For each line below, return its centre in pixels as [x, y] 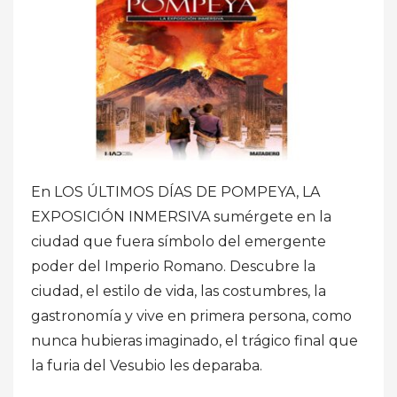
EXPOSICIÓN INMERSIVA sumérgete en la [181, 216]
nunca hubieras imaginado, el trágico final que [195, 340]
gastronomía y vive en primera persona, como [191, 315]
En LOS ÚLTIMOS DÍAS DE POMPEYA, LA [175, 191]
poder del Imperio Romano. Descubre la [173, 266]
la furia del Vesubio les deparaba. [147, 365]
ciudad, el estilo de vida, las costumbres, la [179, 291]
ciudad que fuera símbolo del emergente [179, 241]
